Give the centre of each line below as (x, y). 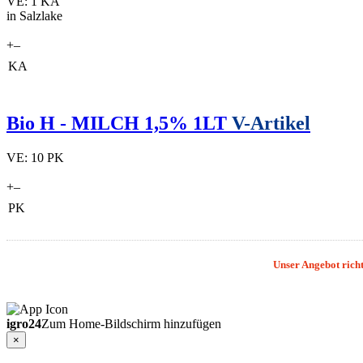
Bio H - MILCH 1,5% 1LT (119, 124)
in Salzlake (34, 16)
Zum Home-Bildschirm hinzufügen (131, 324)
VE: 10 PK (35, 158)
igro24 (24, 324)
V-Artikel (271, 124)
